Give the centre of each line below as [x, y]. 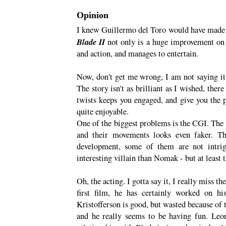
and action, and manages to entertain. [137, 54]
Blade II [92, 42]
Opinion [93, 15]
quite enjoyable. [103, 112]
